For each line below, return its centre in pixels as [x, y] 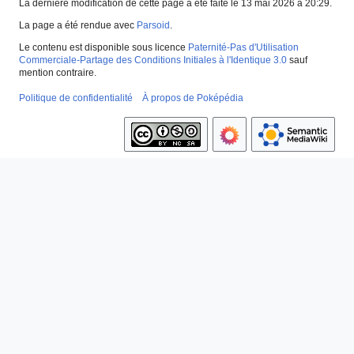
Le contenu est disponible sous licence [104, 48]
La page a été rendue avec [78, 26]
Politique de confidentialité [76, 98]
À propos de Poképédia [193, 98]
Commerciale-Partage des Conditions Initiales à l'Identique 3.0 [153, 60]
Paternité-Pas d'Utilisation [243, 48]
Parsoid [153, 26]
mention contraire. [58, 73]
